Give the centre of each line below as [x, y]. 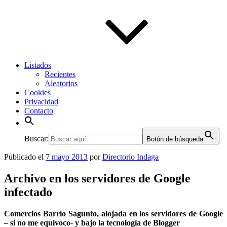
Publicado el [24, 157]
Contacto [39, 111]
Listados [38, 65]
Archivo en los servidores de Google [97, 178]
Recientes [60, 74]
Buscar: [36, 139]
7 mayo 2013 [67, 157]
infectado [28, 192]
